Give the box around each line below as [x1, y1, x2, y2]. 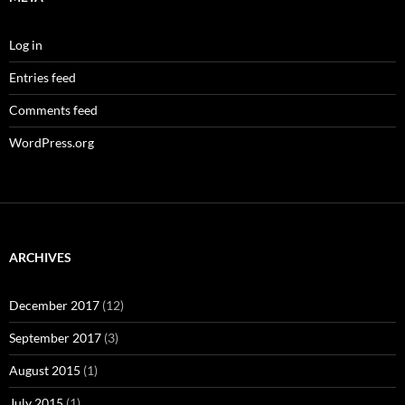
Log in [9, 37, 42, 53]
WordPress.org [9, 135, 94, 151]
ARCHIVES [9, 250, 71, 266]
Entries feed [9, 70, 76, 86]
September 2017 [9, 330, 101, 346]
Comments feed [9, 102, 98, 118]
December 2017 [9, 297, 99, 314]
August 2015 [9, 363, 80, 379]
